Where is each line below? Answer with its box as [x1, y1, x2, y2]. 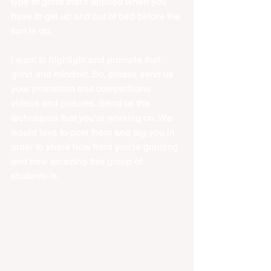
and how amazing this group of [11, 155, 145, 167]
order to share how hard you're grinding [11, 140, 181, 152]
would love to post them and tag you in [11, 126, 177, 138]
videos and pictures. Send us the [11, 97, 152, 109]
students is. [11, 169, 61, 181]
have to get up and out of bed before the [11, 10, 183, 22]
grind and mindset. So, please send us [11, 68, 176, 80]
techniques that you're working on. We [11, 111, 175, 123]
